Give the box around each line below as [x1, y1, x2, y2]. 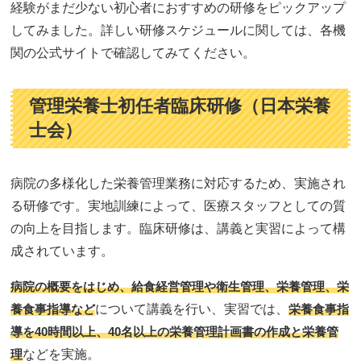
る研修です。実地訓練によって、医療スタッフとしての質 [10, 199, 346, 213]
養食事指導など [10, 302, 96, 316]
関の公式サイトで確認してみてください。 [10, 46, 256, 60]
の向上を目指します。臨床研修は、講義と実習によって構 [10, 222, 346, 235]
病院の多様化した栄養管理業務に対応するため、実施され [10, 176, 346, 190]
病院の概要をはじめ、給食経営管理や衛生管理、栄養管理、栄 [10, 280, 350, 293]
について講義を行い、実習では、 [95, 302, 289, 316]
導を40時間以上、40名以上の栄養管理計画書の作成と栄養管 [10, 325, 339, 338]
